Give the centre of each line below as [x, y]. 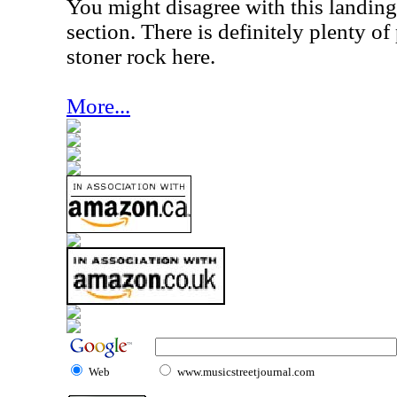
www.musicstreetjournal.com [246, 372]
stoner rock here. [141, 56]
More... [98, 106]
